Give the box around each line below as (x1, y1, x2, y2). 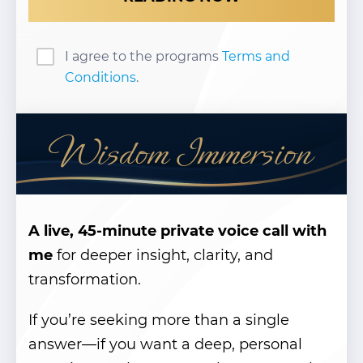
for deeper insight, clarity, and (53, 246, 273, 264)
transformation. (28, 270, 141, 288)
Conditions (65, 69, 136, 85)
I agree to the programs (65, 48, 222, 64)
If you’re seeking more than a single (28, 310, 289, 329)
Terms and (222, 48, 290, 64)
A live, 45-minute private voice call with (28, 221, 327, 240)
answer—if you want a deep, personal (28, 335, 302, 353)
